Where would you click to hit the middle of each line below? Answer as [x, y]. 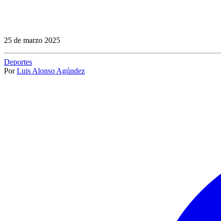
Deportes [18, 62]
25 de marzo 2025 [32, 40]
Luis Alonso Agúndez [51, 71]
